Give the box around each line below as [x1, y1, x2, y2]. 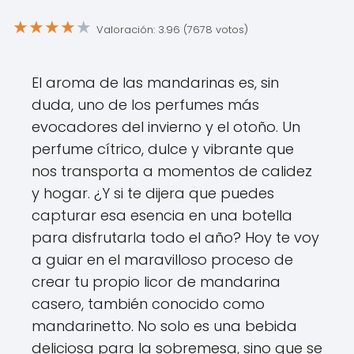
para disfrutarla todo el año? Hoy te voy [32, 228, 319, 247]
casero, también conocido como [32, 294, 265, 314]
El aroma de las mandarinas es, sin [32, 73, 279, 92]
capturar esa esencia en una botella [32, 205, 292, 225]
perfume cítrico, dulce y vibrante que [32, 139, 294, 159]
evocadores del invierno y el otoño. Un [32, 117, 300, 137]
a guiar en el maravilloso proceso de [32, 250, 293, 269]
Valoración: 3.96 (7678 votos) [96, 21, 248, 37]
